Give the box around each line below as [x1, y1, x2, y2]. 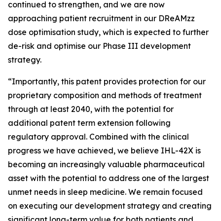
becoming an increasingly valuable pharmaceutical [8, 159, 205, 169]
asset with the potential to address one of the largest [8, 173, 209, 183]
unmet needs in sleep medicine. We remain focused [8, 187, 203, 197]
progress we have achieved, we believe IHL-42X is [8, 146, 201, 155]
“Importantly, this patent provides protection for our [8, 76, 206, 86]
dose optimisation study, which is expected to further [8, 27, 209, 37]
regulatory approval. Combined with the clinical [8, 132, 189, 142]
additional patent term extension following [8, 118, 171, 128]
